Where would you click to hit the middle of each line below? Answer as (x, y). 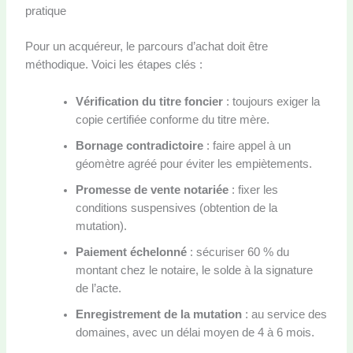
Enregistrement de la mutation (158, 314)
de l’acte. (98, 288)
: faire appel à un (247, 145)
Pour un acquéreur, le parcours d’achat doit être (146, 47)
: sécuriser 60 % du (238, 252)
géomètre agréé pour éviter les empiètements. (193, 163)
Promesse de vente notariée (152, 190)
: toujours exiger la (271, 101)
